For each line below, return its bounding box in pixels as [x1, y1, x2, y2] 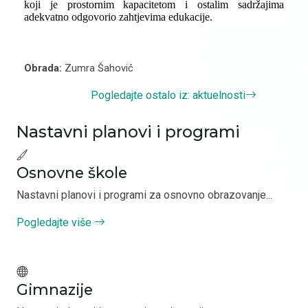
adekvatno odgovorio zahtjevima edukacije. [23, 11, 212, 23]
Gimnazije [16, 280, 93, 298]
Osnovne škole [16, 164, 127, 181]
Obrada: [23, 62, 65, 74]
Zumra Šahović [64, 62, 133, 74]
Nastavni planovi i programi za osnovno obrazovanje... [16, 188, 272, 201]
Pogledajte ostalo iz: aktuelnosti [91, 89, 245, 102]
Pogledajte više [16, 216, 91, 229]
